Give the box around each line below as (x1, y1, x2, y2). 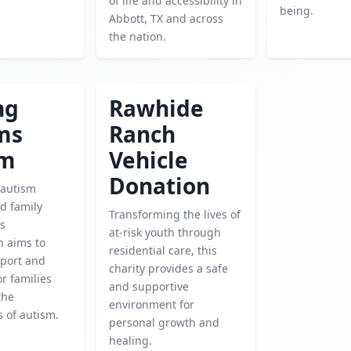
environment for (108, 297, 194, 312)
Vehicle (108, 145, 188, 175)
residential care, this (108, 243, 217, 258)
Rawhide (108, 93, 204, 123)
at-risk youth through (108, 225, 221, 240)
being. (280, 3, 314, 18)
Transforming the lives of (108, 207, 241, 222)
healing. (108, 333, 152, 348)
